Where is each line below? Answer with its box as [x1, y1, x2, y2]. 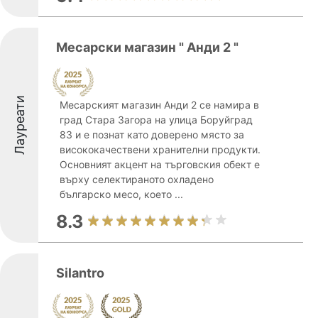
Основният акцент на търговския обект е [60, 158, 260, 170]
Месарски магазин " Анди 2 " [56, 40, 238, 55]
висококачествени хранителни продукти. [60, 143, 261, 155]
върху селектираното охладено [60, 173, 214, 185]
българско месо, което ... [60, 188, 183, 200]
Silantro [56, 265, 104, 280]
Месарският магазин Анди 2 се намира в [60, 99, 259, 111]
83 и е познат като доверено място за [60, 128, 244, 141]
